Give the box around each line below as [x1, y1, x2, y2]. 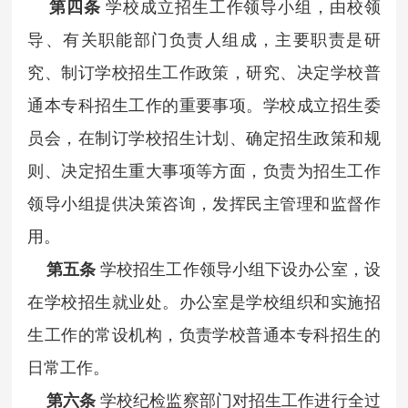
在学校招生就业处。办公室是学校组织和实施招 [27, 292, 381, 311]
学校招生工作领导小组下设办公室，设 [100, 260, 381, 279]
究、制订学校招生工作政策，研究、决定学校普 [27, 63, 381, 82]
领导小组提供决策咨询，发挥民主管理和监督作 [27, 194, 381, 213]
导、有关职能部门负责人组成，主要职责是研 [27, 30, 381, 49]
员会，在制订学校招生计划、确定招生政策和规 [27, 128, 381, 148]
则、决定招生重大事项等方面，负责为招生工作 [27, 161, 381, 180]
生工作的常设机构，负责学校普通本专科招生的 [27, 325, 381, 344]
